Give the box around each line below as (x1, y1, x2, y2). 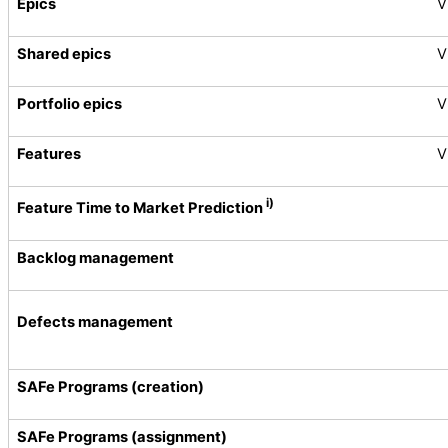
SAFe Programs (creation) (17, 377, 204, 396)
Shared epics (17, 44, 111, 63)
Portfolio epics (17, 94, 122, 113)
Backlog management (17, 248, 174, 267)
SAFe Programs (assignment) (17, 427, 227, 446)
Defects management (17, 312, 173, 331)
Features (17, 144, 81, 163)
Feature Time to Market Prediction (17, 198, 266, 217)
